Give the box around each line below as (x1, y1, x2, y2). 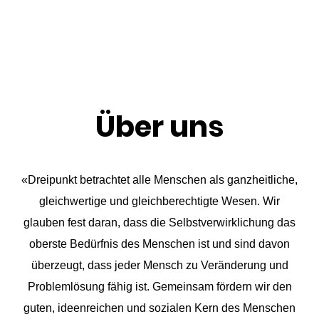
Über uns (95, 107, 224, 147)
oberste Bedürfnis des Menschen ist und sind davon (29, 238, 291, 250)
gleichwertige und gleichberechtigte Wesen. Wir (39, 195, 281, 207)
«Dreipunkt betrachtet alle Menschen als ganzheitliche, (21, 174, 298, 186)
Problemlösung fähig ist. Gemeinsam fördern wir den (27, 281, 292, 293)
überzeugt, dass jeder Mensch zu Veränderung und (31, 259, 288, 271)
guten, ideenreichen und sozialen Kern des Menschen (23, 302, 296, 314)
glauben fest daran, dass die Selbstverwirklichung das (23, 216, 296, 229)
